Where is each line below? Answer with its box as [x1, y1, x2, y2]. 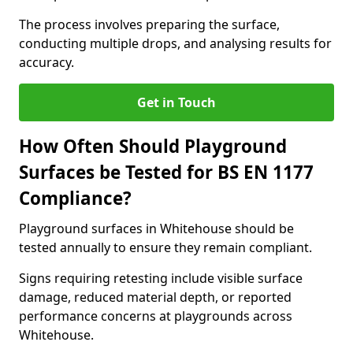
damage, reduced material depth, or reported [19, 288, 292, 306]
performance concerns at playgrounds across [19, 307, 292, 325]
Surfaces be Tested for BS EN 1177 [19, 160, 314, 184]
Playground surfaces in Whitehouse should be [19, 220, 294, 237]
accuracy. [19, 54, 74, 71]
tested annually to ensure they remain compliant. [19, 239, 312, 256]
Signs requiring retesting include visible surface [19, 269, 303, 287]
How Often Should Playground [19, 134, 287, 158]
